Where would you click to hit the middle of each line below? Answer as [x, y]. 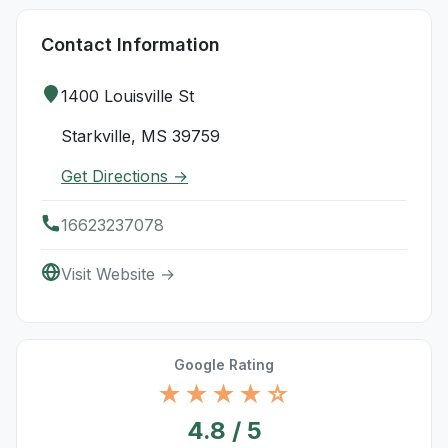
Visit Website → [118, 274]
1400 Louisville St [127, 96]
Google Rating [224, 364]
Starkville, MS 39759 [140, 136]
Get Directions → [124, 176]
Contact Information [130, 44]
